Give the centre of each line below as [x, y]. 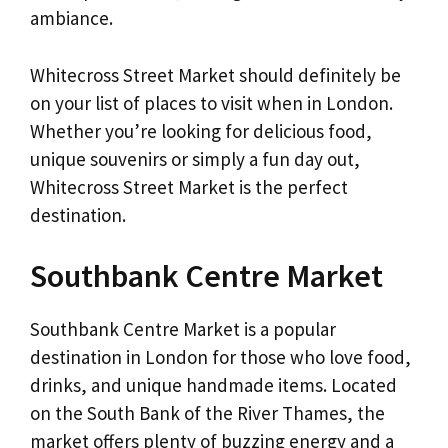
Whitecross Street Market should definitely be [215, 74]
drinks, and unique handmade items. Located [213, 385]
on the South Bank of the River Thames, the [207, 413]
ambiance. [71, 18]
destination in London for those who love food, [220, 357]
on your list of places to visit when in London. [211, 102]
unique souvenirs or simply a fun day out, [195, 158]
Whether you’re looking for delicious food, [201, 130]
